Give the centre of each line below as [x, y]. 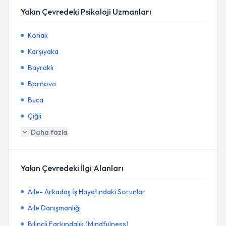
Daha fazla [49, 132]
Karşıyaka [43, 51]
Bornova [42, 84]
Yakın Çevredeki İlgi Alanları [72, 168]
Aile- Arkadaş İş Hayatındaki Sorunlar [87, 192]
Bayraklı [41, 68]
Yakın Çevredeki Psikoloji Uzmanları [86, 12]
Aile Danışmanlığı [54, 208]
